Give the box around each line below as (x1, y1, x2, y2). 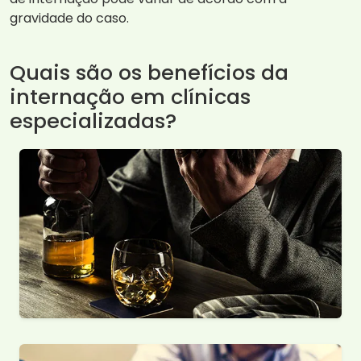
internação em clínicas (10, 82, 251, 112)
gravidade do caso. (10, 9, 129, 28)
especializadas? (10, 106, 176, 136)
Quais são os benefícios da (10, 58, 288, 88)
